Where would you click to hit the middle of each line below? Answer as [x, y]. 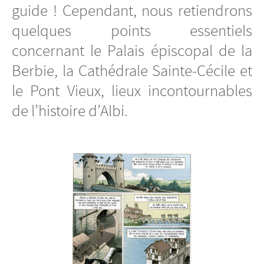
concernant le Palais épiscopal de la [132, 50]
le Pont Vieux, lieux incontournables [132, 90]
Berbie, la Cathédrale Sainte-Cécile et [132, 70]
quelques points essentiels [132, 30]
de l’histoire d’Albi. [70, 110]
